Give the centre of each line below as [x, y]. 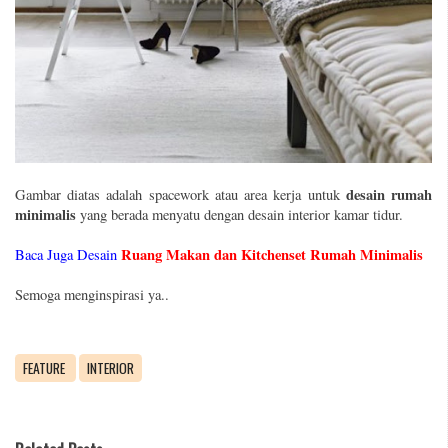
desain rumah [389, 194]
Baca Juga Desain [66, 254]
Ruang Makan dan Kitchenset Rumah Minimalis [272, 254]
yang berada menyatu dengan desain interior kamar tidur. [239, 214]
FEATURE [45, 367]
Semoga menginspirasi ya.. [92, 294]
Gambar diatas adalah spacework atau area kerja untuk [180, 194]
